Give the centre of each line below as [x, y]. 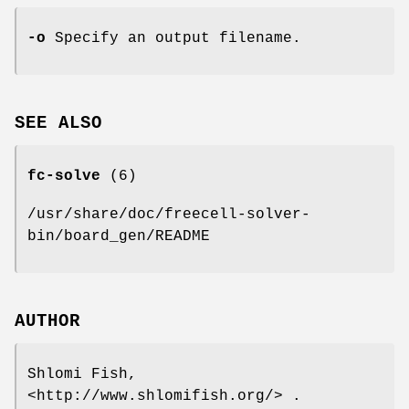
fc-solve [64, 177]
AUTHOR [47, 321]
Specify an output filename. [173, 39]
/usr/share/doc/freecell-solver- [169, 215]
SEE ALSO [58, 124]
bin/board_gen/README [119, 237]
